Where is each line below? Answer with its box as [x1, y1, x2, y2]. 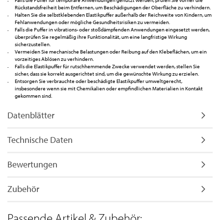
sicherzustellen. [15, 41, 51, 48]
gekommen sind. [15, 92, 52, 100]
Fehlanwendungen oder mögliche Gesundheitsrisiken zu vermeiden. [15, 19, 170, 26]
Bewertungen [7, 159, 57, 170]
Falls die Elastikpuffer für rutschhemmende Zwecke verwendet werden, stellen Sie [15, 63, 200, 70]
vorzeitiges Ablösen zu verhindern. [15, 55, 94, 63]
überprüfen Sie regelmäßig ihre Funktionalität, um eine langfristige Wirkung [15, 33, 187, 41]
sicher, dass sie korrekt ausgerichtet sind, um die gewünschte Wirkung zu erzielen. [15, 70, 199, 78]
